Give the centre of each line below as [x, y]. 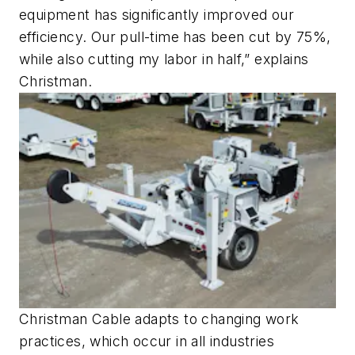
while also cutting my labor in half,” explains [164, 59]
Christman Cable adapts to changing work [159, 319]
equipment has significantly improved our [157, 14]
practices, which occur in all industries [147, 341]
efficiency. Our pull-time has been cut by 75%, [175, 36]
